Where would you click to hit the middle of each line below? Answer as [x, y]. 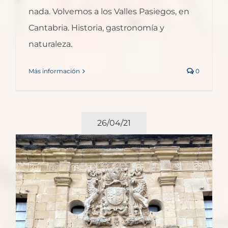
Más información [54, 71]
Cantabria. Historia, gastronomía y [96, 28]
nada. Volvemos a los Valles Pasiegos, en [109, 12]
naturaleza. [50, 44]
